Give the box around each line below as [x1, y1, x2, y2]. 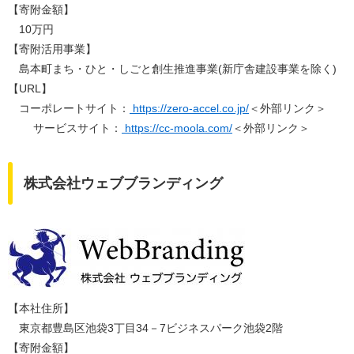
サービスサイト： [8, 122, 122, 135]
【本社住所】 [8, 302, 74, 315]
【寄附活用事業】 [8, 43, 96, 56]
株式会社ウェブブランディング [24, 175, 223, 192]
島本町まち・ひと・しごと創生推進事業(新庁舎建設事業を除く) [8, 62, 337, 76]
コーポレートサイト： [8, 102, 130, 115]
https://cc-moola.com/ [122, 122, 232, 135]
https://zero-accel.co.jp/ [130, 102, 249, 115]
